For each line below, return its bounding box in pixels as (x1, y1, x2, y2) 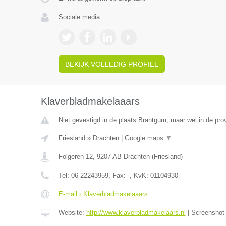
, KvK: (129, 172, 150, 179)
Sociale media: (58, 13, 102, 21)
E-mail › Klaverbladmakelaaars (58, 190, 148, 198)
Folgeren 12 (58, 153, 93, 160)
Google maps (124, 134, 165, 142)
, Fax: (108, 172, 128, 179)
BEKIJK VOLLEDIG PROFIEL (65, 60, 158, 68)
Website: (58, 209, 86, 216)
